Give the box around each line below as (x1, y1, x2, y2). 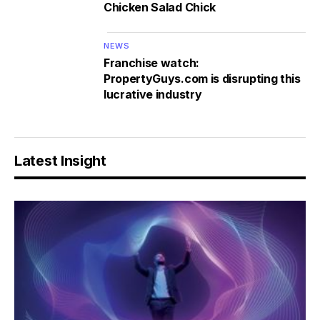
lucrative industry (104, 87, 202, 102)
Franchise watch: (104, 56, 199, 71)
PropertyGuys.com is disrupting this (104, 71, 301, 86)
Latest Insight (14, 152, 106, 170)
